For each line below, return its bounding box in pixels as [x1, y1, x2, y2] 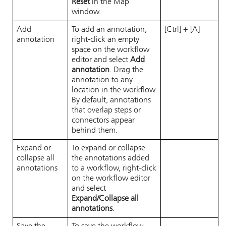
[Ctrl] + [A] [164, 26, 200, 34]
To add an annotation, [72, 26, 147, 34]
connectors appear [72, 117, 135, 125]
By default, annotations [72, 96, 151, 104]
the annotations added [72, 154, 149, 162]
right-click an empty [72, 36, 139, 44]
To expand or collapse [72, 144, 145, 152]
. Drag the [109, 66, 143, 74]
